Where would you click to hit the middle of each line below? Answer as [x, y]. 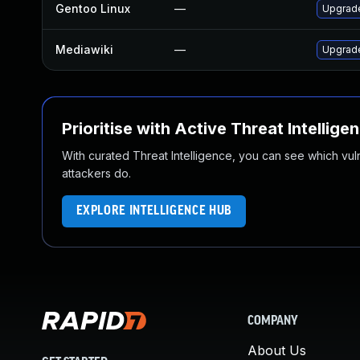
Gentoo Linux [93, 8]
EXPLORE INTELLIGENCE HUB [154, 211]
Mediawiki [84, 49]
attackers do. [96, 173]
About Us [277, 350]
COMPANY [273, 321]
